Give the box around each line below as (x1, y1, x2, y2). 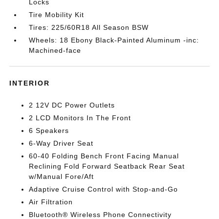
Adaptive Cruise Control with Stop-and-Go (29, 185, 178, 193)
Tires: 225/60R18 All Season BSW (29, 23, 149, 31)
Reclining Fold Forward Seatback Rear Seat (29, 162, 185, 170)
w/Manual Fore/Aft (29, 173, 94, 180)
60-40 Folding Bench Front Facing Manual (29, 152, 179, 160)
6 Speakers (29, 127, 69, 134)
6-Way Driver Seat (29, 139, 94, 147)
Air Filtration (29, 198, 73, 206)
